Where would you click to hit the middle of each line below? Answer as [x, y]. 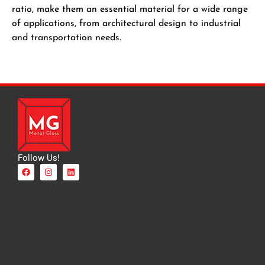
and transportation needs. [67, 38]
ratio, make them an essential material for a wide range [130, 10]
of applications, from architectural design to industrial [126, 24]
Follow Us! [39, 158]
